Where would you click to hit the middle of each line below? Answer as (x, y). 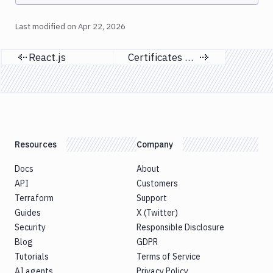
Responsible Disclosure (180, 228)
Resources (36, 145)
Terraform (34, 198)
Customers (157, 184)
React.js (47, 58)
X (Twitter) (157, 213)
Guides (28, 213)
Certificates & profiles (189, 58)
